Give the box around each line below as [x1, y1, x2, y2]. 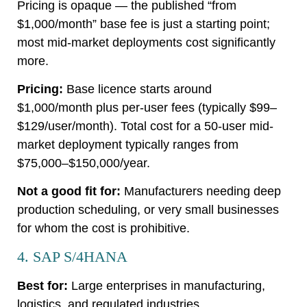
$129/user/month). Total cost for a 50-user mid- [17, 119, 273, 133]
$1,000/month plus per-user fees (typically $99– [17, 101, 277, 114]
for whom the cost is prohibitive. [17, 221, 190, 236]
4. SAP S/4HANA [17, 247, 127, 265]
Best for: [17, 278, 68, 293]
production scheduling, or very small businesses [17, 203, 279, 217]
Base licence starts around [63, 82, 212, 96]
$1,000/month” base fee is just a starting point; [17, 16, 270, 31]
